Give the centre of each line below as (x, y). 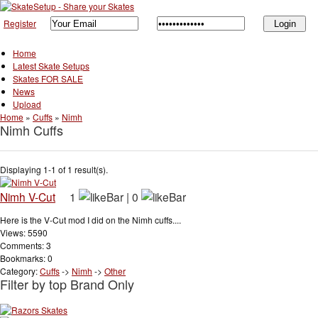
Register (20, 23)
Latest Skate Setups (51, 65)
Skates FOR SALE (48, 78)
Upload (27, 104)
